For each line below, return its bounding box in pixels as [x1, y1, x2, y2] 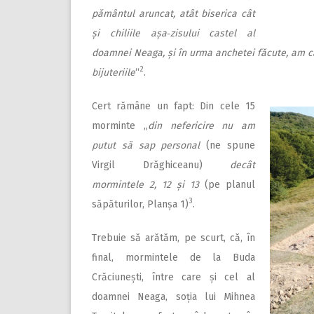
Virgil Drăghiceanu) [92, 158, 230, 171]
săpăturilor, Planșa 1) [92, 198, 189, 210]
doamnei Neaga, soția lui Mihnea [92, 290, 255, 303]
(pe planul [199, 178, 255, 191]
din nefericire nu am [147, 119, 255, 132]
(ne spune [200, 139, 256, 151]
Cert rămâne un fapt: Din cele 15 [92, 100, 255, 112]
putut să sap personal [92, 139, 200, 151]
